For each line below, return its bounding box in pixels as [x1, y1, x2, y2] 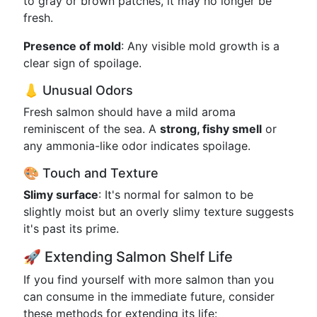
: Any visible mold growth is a [121, 39, 279, 53]
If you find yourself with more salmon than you [23, 272, 274, 287]
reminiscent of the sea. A [23, 122, 160, 136]
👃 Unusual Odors [23, 83, 133, 98]
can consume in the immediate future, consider [23, 289, 275, 304]
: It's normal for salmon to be [98, 188, 253, 202]
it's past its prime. [23, 221, 119, 236]
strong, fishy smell [160, 122, 262, 136]
